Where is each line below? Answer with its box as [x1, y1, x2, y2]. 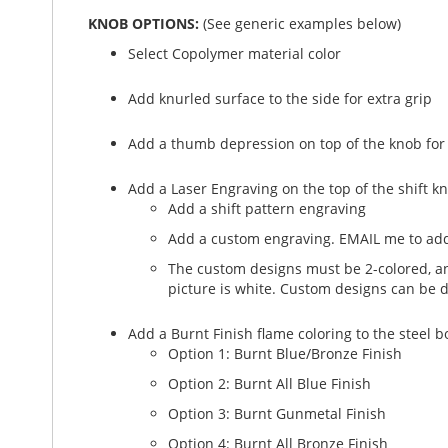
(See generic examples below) [203, 14, 401, 33]
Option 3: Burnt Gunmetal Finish [168, 404, 386, 423]
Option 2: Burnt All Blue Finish [168, 374, 371, 393]
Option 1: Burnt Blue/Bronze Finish [168, 344, 402, 363]
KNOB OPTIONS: [88, 14, 203, 33]
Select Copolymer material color [128, 44, 341, 63]
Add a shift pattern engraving [168, 199, 366, 218]
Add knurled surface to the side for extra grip [128, 89, 432, 108]
